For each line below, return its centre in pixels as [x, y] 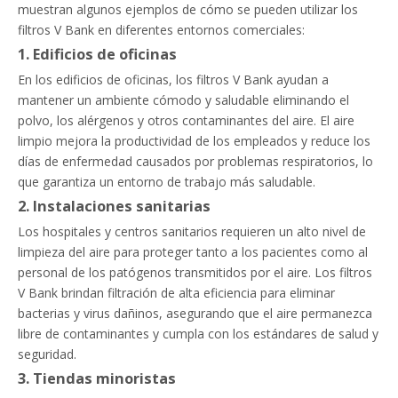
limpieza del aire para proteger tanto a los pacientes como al [193, 252]
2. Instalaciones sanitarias [114, 206]
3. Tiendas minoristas [97, 378]
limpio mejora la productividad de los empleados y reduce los [194, 141]
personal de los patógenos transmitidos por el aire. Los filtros [195, 272]
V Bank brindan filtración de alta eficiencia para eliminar [176, 293]
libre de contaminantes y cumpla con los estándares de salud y [198, 334]
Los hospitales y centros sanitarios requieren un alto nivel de [192, 231]
